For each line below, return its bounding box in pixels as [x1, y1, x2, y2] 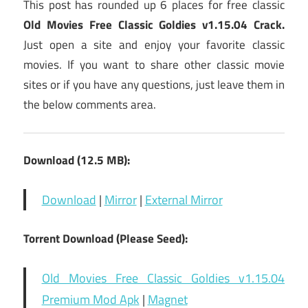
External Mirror [144, 190, 223, 210]
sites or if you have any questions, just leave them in [23, 76, 285, 94]
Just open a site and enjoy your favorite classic [23, 36, 285, 54]
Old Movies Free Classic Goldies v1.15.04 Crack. [23, 16, 285, 34]
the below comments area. [23, 96, 156, 114]
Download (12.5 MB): [23, 151, 130, 170]
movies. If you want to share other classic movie [23, 56, 285, 74]
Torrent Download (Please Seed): [23, 230, 188, 248]
